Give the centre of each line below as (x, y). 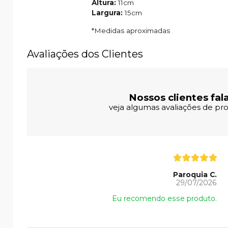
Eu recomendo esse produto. (164, 198)
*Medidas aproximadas (131, 30)
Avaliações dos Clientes (85, 54)
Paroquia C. (195, 174)
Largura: (108, 12)
